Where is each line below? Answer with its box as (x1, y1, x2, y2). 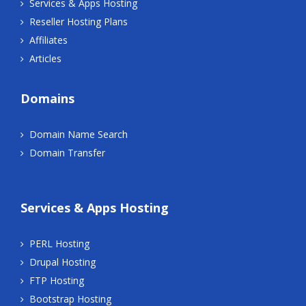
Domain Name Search (29, 128, 128, 141)
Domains (20, 90, 74, 107)
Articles (29, 52, 61, 66)
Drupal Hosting (29, 255, 96, 269)
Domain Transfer (29, 146, 105, 160)
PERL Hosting (29, 237, 89, 251)
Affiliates (29, 33, 68, 47)
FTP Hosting (29, 274, 84, 288)
